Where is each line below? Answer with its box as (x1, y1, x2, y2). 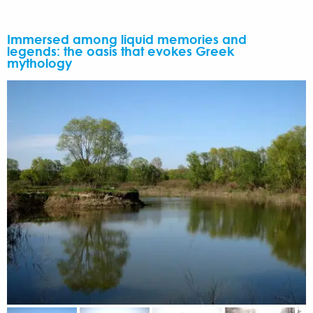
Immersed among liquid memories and (7, 31, 247, 48)
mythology (7, 55, 72, 71)
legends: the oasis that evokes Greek (7, 43, 234, 59)
